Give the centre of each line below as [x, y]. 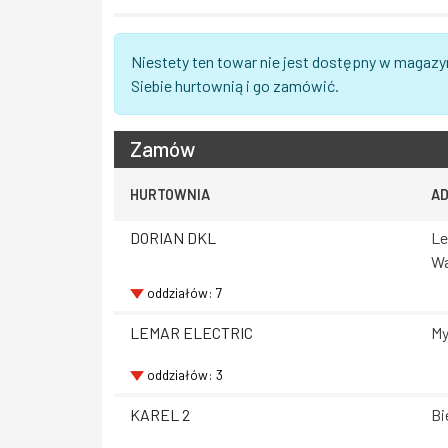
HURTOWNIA [170, 194]
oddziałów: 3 [184, 375]
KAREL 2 [160, 414]
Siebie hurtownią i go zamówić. [235, 85]
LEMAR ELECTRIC [191, 332]
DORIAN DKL [173, 238]
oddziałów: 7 [184, 292]
